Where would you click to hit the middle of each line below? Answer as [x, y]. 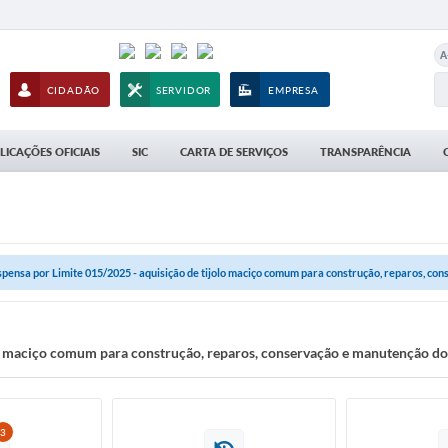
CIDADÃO [73, 90]
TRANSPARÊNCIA [365, 151]
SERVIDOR [183, 90]
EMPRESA [293, 90]
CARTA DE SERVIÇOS [234, 151]
